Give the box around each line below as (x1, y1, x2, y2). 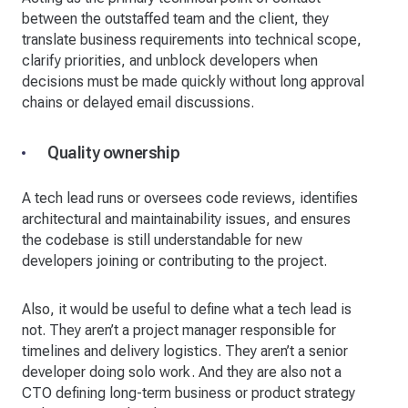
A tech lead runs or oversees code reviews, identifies (22, 189, 358, 207)
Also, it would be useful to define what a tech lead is (22, 300, 352, 318)
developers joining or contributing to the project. (22, 251, 327, 270)
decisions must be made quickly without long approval (22, 72, 364, 90)
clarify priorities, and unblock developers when (22, 51, 318, 69)
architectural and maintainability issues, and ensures (22, 209, 351, 228)
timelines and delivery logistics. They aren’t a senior (22, 342, 348, 360)
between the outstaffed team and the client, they (22, 9, 329, 27)
